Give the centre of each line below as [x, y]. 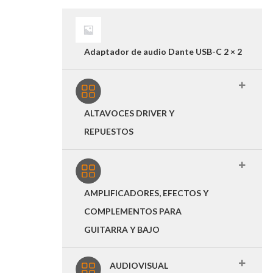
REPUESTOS [109, 131]
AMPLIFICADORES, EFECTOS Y [146, 193]
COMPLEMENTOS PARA [133, 211]
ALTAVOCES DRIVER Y [129, 113]
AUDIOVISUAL [139, 265]
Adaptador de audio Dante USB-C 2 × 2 [163, 51]
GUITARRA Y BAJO [122, 229]
